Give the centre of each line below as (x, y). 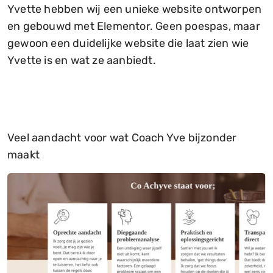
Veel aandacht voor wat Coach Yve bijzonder (122, 137)
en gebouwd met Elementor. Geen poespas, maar (134, 26)
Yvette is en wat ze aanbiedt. (82, 60)
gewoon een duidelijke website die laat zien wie (128, 43)
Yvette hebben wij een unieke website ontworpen (135, 9)
